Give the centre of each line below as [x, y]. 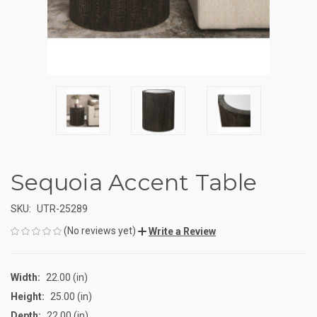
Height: [28, 296]
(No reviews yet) [100, 230]
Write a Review [182, 231]
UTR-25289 [62, 208]
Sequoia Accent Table [134, 182]
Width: [25, 277]
